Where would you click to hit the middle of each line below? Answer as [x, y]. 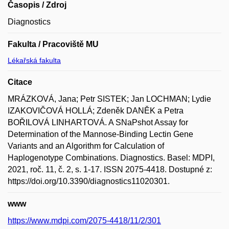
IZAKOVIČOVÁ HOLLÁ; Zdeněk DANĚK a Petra [96, 110]
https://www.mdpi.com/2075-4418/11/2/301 [84, 220]
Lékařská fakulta [34, 60]
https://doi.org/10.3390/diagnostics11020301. [89, 181]
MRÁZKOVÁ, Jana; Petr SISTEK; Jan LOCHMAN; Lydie [109, 99]
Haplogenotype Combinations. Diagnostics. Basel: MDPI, [111, 157]
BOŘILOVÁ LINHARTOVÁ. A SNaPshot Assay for [98, 122]
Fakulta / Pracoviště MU [53, 44]
